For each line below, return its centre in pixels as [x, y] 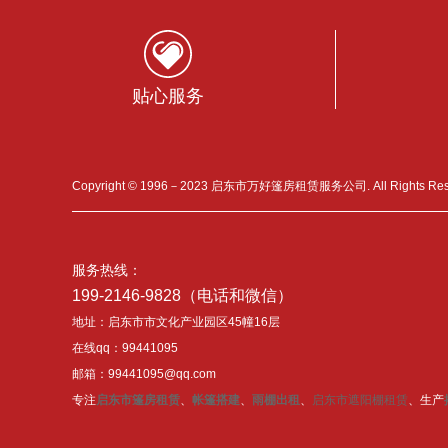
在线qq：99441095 [125, 348]
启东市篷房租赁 [138, 400]
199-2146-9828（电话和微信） [182, 296]
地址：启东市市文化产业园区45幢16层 [176, 322]
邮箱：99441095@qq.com [144, 374]
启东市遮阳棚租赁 [360, 400]
